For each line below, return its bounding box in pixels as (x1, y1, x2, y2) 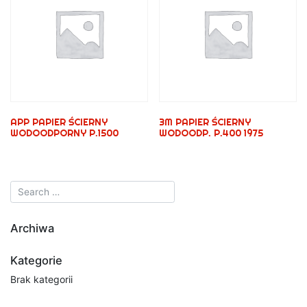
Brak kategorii (10, 273, 73, 285)
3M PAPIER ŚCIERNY (159, 115, 251, 128)
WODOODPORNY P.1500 (10, 126, 119, 139)
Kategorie (10, 253, 62, 267)
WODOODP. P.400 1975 (159, 126, 264, 139)
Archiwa (10, 221, 54, 235)
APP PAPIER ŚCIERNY (10, 115, 108, 128)
